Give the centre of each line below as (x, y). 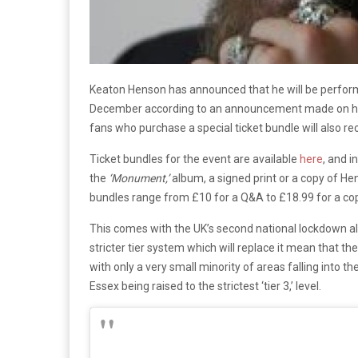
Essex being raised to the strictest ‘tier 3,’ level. (205, 286)
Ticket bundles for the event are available (195, 159)
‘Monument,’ (140, 178)
